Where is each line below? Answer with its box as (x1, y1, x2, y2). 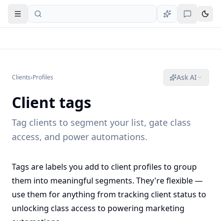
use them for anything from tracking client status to (12, 189, 206, 200)
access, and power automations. (12, 131, 147, 143)
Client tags (12, 92, 91, 112)
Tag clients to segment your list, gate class (12, 116, 191, 128)
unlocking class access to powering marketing (12, 203, 184, 214)
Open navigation (17, 13, 73, 22)
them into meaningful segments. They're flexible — (12, 175, 203, 186)
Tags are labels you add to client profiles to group (12, 161, 197, 172)
